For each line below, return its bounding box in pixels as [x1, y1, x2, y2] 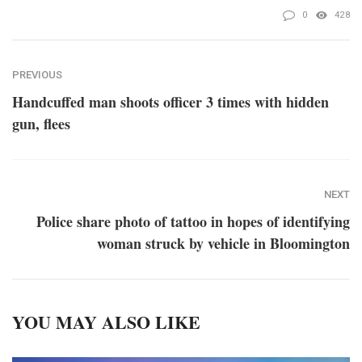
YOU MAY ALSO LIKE [12, 309, 200, 336]
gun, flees [12, 113, 70, 135]
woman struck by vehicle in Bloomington [97, 233, 350, 255]
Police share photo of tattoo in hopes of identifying [36, 211, 350, 233]
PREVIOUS [12, 69, 62, 82]
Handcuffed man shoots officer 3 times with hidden [12, 91, 329, 113]
